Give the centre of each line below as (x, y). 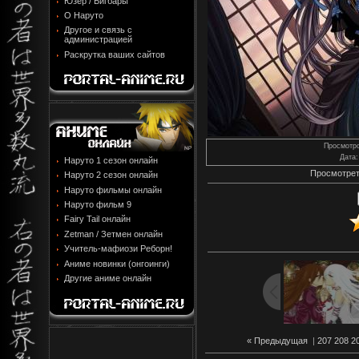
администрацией (98, 40)
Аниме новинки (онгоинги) (117, 263)
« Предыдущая (277, 341)
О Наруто (84, 15)
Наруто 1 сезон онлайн (111, 160)
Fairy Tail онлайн (97, 219)
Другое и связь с (98, 30)
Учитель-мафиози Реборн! (118, 249)
